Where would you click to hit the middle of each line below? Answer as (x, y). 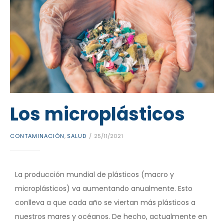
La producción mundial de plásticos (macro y (94, 174)
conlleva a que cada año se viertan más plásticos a (105, 202)
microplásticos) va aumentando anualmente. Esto (104, 188)
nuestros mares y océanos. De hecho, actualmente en (111, 216)
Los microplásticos (97, 114)
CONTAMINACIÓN (37, 136)
